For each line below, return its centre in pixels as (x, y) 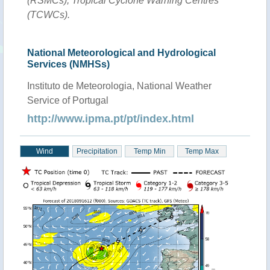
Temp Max (202, 151)
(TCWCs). (49, 15)
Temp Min (149, 151)
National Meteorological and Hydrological (121, 53)
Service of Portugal (68, 100)
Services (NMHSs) (68, 64)
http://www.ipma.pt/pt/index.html (111, 119)
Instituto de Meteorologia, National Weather (119, 86)
